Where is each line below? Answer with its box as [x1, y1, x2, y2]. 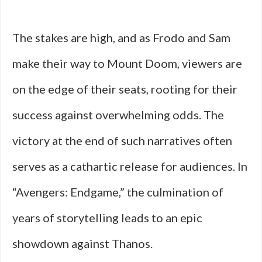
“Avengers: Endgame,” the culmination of [12, 185, 223, 199]
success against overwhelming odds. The [12, 108, 224, 122]
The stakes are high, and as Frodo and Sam [12, 30, 230, 44]
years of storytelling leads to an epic [12, 211, 202, 225]
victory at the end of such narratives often [12, 133, 232, 147]
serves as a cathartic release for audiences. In [12, 159, 247, 173]
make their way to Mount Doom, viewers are [12, 56, 242, 70]
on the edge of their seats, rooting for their [12, 82, 237, 96]
